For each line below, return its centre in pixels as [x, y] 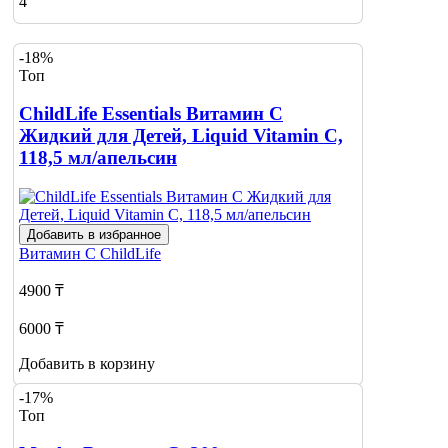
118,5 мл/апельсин [98, 158]
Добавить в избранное [94, 234]
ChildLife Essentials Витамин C [151, 114]
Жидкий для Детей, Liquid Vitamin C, [181, 136]
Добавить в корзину [87, 363]
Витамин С [59, 253]
